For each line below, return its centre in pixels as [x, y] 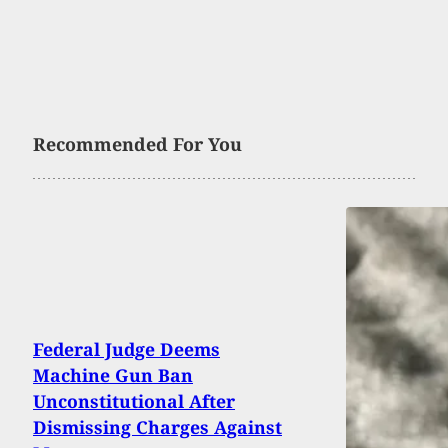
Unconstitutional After [134, 401]
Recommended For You [137, 144]
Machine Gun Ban [113, 375]
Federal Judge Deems [126, 349]
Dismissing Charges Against [157, 427]
